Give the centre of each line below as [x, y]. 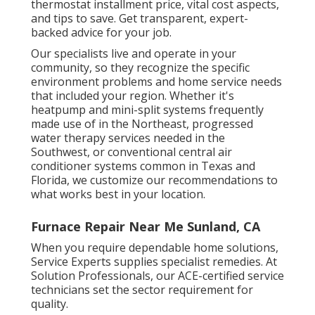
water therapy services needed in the [128, 137]
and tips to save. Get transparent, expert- [140, 18]
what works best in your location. [118, 194]
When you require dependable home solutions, [155, 247]
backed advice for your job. [101, 32]
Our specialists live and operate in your [134, 53]
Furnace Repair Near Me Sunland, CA [146, 226]
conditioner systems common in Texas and [143, 166]
